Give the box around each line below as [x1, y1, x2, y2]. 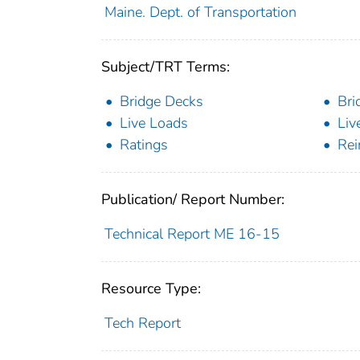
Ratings [120, 134, 168, 154]
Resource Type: [101, 278, 201, 298]
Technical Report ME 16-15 [104, 223, 280, 243]
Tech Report [104, 313, 181, 333]
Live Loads [120, 112, 188, 133]
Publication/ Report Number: [101, 189, 284, 209]
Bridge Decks [120, 91, 203, 111]
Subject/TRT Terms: [101, 56, 230, 76]
